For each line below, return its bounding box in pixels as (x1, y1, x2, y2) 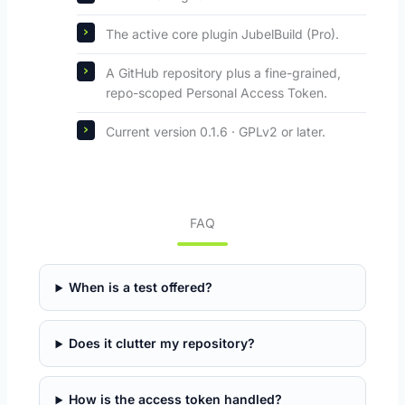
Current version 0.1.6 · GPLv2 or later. (105, 124, 325, 140)
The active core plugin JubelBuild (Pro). (105, 26, 339, 42)
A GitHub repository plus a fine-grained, (105, 65, 341, 81)
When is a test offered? (69, 279, 213, 296)
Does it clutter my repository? (69, 335, 256, 352)
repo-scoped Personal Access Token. (105, 85, 327, 101)
